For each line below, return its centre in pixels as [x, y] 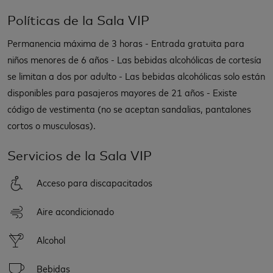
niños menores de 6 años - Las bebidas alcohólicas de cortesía [134, 59]
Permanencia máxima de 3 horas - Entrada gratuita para [126, 42]
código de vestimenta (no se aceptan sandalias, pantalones [129, 108]
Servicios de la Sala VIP [80, 155]
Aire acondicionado [75, 211]
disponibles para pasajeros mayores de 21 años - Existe [122, 92]
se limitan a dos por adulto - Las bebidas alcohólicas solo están [136, 75]
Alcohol [51, 239]
